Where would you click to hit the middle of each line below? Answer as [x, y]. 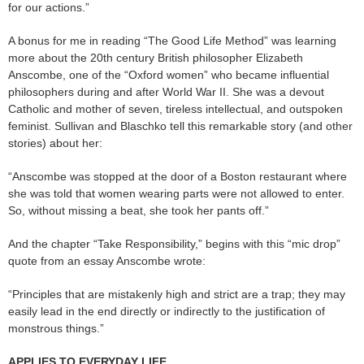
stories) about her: [55, 143]
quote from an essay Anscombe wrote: [107, 261]
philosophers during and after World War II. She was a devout [166, 92]
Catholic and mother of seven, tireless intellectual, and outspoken [175, 109]
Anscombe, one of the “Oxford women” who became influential [169, 75]
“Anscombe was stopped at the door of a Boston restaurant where [178, 177]
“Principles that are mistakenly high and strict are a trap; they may [177, 295]
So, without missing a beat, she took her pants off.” [139, 211]
